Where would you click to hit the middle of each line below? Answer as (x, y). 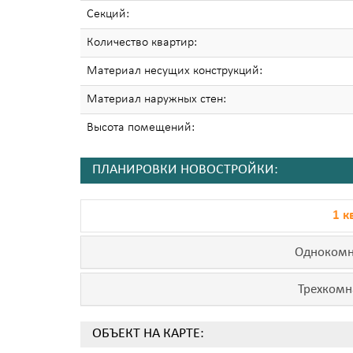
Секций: (108, 14)
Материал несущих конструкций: (175, 71)
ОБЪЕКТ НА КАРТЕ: (148, 334)
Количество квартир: (142, 42)
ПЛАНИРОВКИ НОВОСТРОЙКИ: (185, 170)
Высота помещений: (141, 127)
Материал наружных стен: (156, 99)
